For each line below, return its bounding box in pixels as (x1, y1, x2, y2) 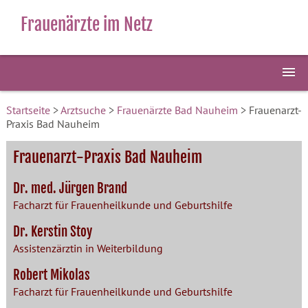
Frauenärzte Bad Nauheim (116, 103, 238, 117)
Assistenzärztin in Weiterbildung (12, 241, 163, 255)
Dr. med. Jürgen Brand (12, 180, 127, 197)
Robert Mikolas (12, 267, 90, 283)
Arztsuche (60, 103, 106, 117)
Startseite (5, 103, 50, 117)
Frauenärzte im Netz (21, 14, 153, 35)
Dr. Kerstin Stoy (12, 223, 92, 240)
